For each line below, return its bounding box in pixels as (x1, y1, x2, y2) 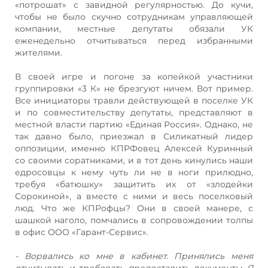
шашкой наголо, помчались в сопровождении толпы (15, 214, 253, 226)
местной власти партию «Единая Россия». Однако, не (15, 118, 253, 130)
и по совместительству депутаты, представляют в (15, 106, 253, 118)
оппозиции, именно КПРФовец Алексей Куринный (15, 142, 253, 154)
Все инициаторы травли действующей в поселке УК (15, 95, 253, 106)
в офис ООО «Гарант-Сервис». (15, 226, 148, 237)
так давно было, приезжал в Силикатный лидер (15, 130, 253, 142)
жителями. (15, 47, 62, 58)
